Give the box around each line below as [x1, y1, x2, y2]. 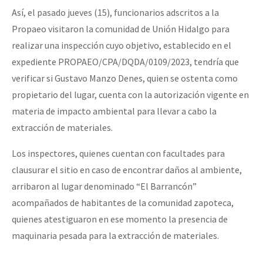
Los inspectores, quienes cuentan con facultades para [12, 147, 225, 159]
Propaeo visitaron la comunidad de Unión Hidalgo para [12, 22, 230, 35]
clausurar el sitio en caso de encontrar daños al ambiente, [12, 163, 242, 176]
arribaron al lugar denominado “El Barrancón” [12, 180, 197, 192]
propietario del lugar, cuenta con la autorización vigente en [12, 88, 249, 100]
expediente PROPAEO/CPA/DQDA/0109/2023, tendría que [12, 55, 239, 68]
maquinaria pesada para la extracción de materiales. [12, 229, 219, 241]
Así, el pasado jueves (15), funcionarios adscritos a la [12, 6, 219, 18]
